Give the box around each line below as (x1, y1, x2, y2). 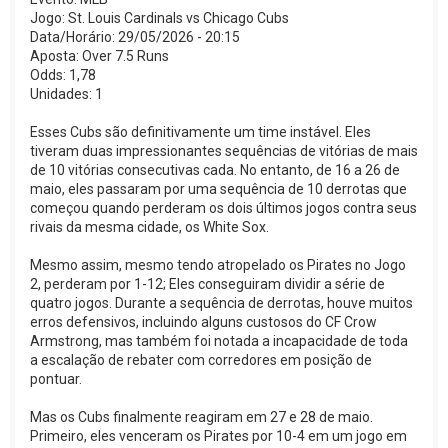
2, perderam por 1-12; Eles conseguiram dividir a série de (30, 275, 385, 292)
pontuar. (30, 370, 82, 387)
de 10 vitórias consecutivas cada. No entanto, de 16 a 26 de (30, 161, 400, 178)
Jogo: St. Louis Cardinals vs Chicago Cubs (30, 9, 289, 26)
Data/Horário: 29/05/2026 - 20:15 (30, 28, 240, 45)
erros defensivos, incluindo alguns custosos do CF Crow (30, 313, 377, 330)
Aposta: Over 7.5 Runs (30, 47, 169, 64)
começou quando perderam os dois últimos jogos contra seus (30, 199, 417, 216)
